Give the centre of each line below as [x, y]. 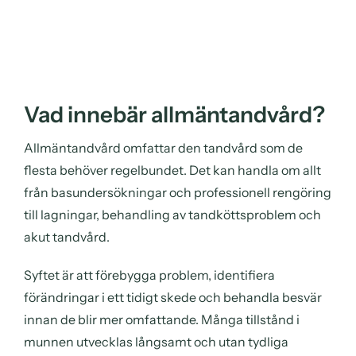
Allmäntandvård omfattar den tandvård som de [163, 147]
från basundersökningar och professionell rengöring [178, 192]
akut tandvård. [67, 236]
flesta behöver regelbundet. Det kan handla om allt [172, 170]
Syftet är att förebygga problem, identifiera [149, 275]
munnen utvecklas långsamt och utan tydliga [156, 341]
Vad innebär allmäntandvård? [174, 114]
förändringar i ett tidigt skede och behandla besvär [173, 297]
